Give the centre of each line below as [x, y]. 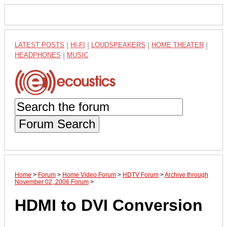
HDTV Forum [141, 175]
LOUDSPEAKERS [118, 45]
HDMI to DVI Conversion [109, 205]
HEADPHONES [38, 55]
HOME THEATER [178, 45]
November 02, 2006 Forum [52, 182]
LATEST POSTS [40, 45]
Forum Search [57, 124]
